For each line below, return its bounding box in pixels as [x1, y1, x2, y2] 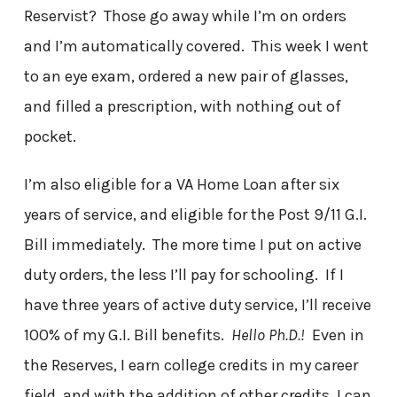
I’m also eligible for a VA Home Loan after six [23, 175, 339, 195]
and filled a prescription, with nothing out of [23, 97, 341, 117]
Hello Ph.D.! [230, 325, 305, 346]
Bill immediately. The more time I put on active [23, 235, 362, 255]
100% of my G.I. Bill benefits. [23, 325, 231, 346]
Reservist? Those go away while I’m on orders [23, 6, 346, 27]
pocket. [23, 127, 76, 147]
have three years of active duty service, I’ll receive [23, 295, 371, 315]
